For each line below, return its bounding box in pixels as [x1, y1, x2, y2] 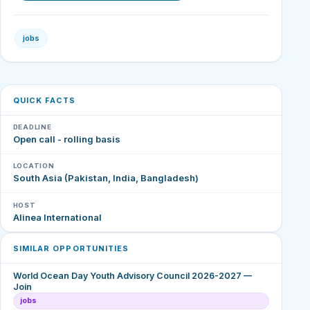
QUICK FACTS [12, 95, 76, 105]
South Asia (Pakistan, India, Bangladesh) [12, 172, 199, 184]
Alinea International [12, 211, 102, 223]
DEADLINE [12, 123, 52, 131]
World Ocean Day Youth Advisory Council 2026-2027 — [12, 271, 252, 282]
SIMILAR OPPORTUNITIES [12, 243, 129, 253]
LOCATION [12, 162, 55, 170]
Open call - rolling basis [12, 134, 120, 145]
